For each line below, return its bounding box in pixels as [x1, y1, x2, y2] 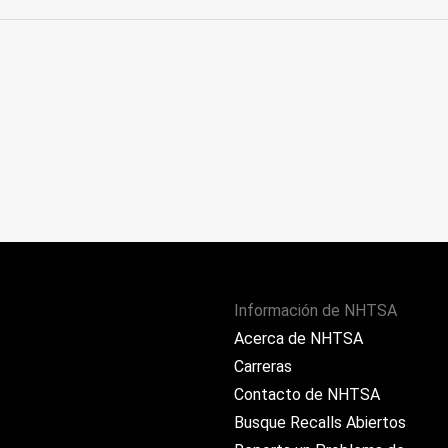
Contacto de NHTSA [234, 385, 380, 404]
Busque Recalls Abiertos [234, 413, 406, 432]
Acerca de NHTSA [234, 329, 363, 348]
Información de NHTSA [234, 301, 397, 320]
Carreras [234, 357, 292, 376]
